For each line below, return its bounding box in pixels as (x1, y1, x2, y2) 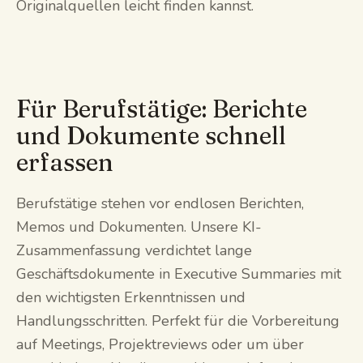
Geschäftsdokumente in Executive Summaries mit (16, 263, 341, 284)
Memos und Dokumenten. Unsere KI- (16, 216, 262, 237)
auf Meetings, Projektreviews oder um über (16, 334, 304, 354)
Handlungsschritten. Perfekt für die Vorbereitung (16, 310, 340, 331)
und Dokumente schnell (16, 120, 286, 151)
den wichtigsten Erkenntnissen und (16, 287, 246, 307)
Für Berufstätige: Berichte (16, 93, 307, 124)
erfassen (16, 147, 113, 177)
